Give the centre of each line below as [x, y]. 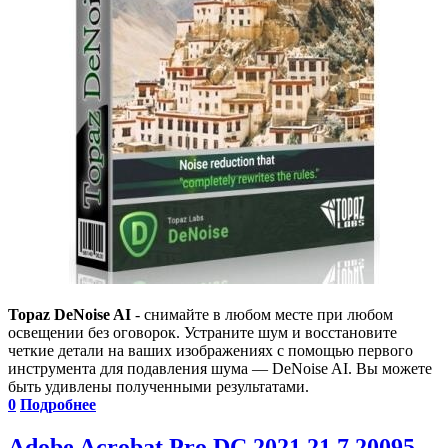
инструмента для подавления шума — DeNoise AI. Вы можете [220, 369]
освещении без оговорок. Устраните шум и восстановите [202, 333]
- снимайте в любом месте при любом [262, 315]
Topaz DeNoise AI [69, 315]
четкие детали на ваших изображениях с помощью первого [210, 351]
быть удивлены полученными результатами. [158, 387]
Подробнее [58, 405]
